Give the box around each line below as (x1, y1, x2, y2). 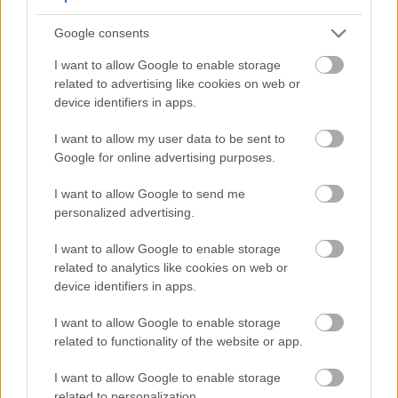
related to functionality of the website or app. (54, 333, 303, 348)
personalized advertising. (54, 204, 195, 219)
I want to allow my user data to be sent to (54, 131, 285, 146)
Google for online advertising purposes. (54, 149, 275, 164)
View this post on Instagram (29, 254, 199, 269)
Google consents (54, 26, 149, 40)
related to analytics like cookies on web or (54, 259, 288, 275)
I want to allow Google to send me (54, 186, 245, 201)
